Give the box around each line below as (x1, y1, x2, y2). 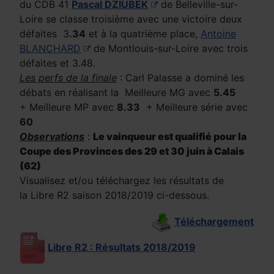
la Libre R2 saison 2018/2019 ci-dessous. (20, 188, 209, 201)
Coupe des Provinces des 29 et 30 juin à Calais (20, 144, 244, 157)
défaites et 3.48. (20, 56, 95, 69)
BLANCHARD (20, 42, 81, 54)
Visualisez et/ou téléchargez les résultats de (20, 174, 224, 187)
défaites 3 (20, 27, 69, 40)
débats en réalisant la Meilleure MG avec (20, 86, 213, 98)
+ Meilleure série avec (140, 100, 248, 113)
